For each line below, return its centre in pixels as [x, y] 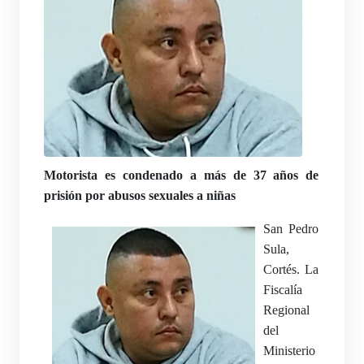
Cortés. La [291, 269]
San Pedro [291, 229]
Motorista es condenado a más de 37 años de [182, 175]
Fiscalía [283, 290]
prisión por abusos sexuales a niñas [140, 195]
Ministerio [289, 351]
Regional [286, 310]
